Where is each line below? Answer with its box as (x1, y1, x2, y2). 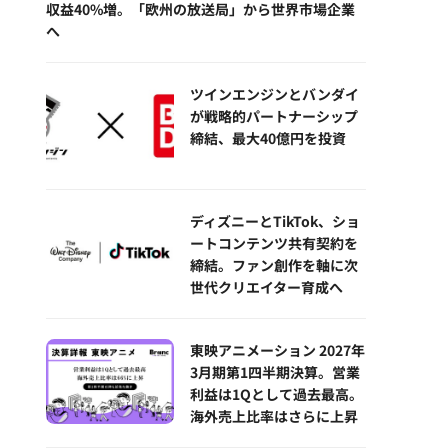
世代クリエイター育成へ (190, 276, 343, 297)
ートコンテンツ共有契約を (190, 232, 358, 253)
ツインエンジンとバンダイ (190, 84, 359, 105)
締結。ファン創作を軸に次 (190, 254, 358, 275)
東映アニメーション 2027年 (190, 339, 365, 360)
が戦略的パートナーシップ (190, 106, 358, 127)
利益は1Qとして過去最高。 (190, 383, 363, 404)
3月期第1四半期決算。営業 (190, 361, 360, 382)
